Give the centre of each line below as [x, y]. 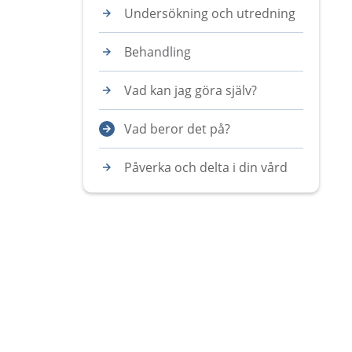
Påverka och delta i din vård [206, 167]
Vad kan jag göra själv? [191, 90]
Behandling [158, 52]
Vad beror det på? [177, 129]
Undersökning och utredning [210, 13]
